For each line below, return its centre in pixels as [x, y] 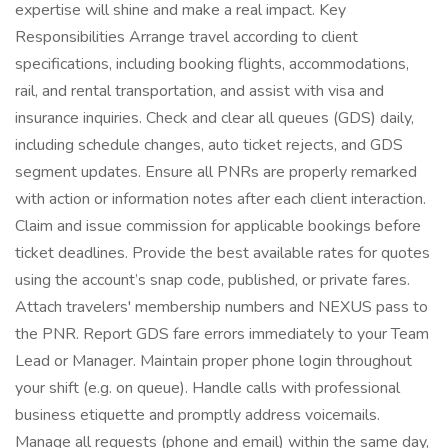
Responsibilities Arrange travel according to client [186, 37]
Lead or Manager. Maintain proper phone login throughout [213, 361]
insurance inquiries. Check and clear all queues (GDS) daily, [214, 118]
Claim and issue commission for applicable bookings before [218, 226]
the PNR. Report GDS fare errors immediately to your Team [222, 334]
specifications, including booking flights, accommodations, [212, 64]
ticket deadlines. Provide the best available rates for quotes [222, 253]
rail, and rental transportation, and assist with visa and [199, 91]
